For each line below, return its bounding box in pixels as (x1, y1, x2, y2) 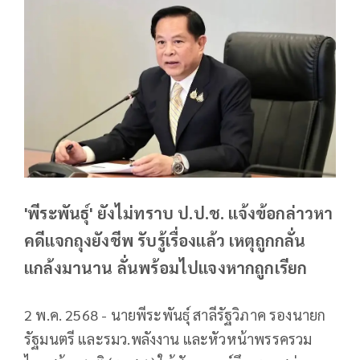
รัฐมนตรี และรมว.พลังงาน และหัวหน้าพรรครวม (24, 329, 313, 349)
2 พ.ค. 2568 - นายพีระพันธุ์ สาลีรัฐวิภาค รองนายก (24, 305, 326, 325)
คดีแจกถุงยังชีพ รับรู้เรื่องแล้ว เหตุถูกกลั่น (24, 230, 306, 252)
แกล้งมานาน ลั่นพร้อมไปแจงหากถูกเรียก (24, 257, 308, 279)
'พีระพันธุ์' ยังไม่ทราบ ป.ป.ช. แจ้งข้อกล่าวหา (24, 202, 333, 224)
